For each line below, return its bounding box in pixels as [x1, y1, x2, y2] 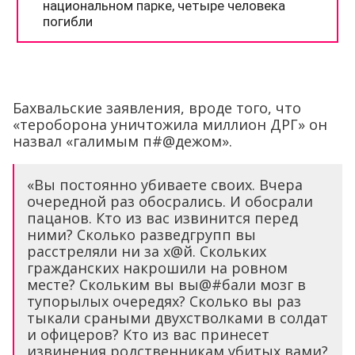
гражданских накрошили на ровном [27, 258, 288, 278]
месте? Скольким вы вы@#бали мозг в [27, 275, 306, 295]
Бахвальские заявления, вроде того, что [13, 98, 301, 118]
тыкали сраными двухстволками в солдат [27, 308, 328, 328]
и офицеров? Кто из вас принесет [27, 325, 269, 345]
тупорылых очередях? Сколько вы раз [27, 292, 301, 311]
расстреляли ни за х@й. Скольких [27, 242, 266, 261]
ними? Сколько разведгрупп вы [27, 225, 256, 245]
